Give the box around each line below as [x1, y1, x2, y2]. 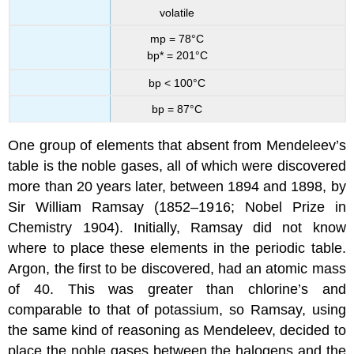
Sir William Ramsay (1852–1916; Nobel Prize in [8, 198, 346, 215]
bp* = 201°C [146, 49, 208, 62]
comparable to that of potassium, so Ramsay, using [8, 301, 346, 318]
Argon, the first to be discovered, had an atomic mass [8, 260, 346, 277]
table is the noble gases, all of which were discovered [8, 157, 346, 174]
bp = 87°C [152, 103, 202, 116]
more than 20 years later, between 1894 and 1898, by [8, 178, 346, 194]
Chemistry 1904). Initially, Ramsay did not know [8, 219, 346, 235]
